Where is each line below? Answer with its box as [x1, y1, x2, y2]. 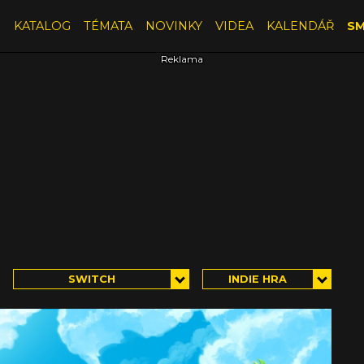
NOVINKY [145, 18, 202, 33]
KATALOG [13, 18, 71, 33]
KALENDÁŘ [266, 18, 334, 33]
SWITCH [68, 272, 116, 285]
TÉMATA [83, 18, 132, 33]
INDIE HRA [228, 272, 288, 285]
